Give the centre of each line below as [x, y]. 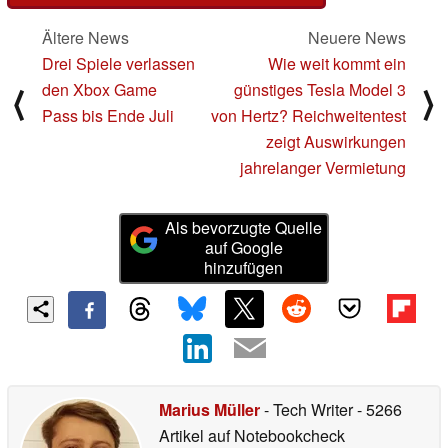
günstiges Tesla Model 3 [320, 90]
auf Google [243, 248]
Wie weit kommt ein [337, 64]
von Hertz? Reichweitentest [308, 116]
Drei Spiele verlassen [118, 64]
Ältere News [85, 38]
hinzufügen [244, 268]
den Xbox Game [99, 90]
